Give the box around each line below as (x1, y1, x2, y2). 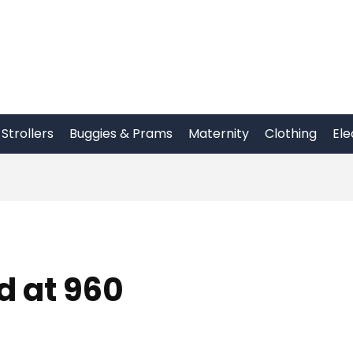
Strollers (2, 124, 54, 143)
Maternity (188, 124, 249, 143)
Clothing (265, 124, 317, 143)
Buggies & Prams (69, 124, 173, 143)
